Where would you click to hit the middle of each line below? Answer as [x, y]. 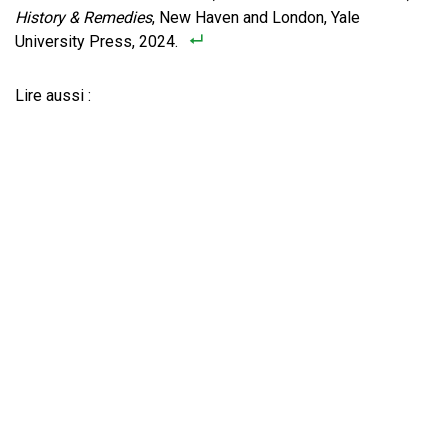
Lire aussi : [53, 95]
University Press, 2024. [96, 41]
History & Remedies [83, 17]
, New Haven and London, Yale [256, 17]
